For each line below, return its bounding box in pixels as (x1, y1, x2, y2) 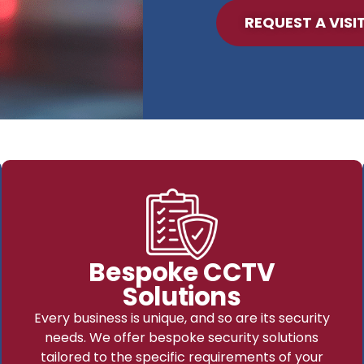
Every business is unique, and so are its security (33, 308, 330, 327)
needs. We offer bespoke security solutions (45, 327, 319, 347)
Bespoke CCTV (89, 253, 275, 290)
